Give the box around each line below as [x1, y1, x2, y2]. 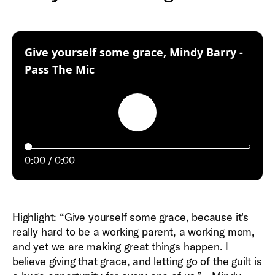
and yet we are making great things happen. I [12, 239, 229, 254]
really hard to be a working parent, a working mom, [12, 225, 255, 239]
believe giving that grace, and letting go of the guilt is [12, 254, 262, 268]
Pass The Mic [25, 62, 95, 77]
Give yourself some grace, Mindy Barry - [25, 45, 243, 60]
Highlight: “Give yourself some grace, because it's [12, 210, 249, 224]
